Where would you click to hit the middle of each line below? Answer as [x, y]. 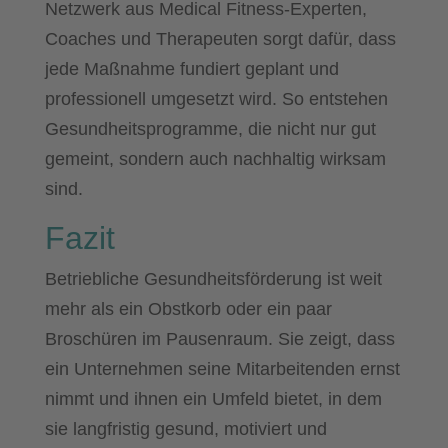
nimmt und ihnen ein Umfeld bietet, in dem [213, 398]
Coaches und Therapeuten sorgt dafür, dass [220, 38]
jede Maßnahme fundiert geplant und [191, 68]
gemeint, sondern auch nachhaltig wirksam [215, 158]
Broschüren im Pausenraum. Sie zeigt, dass [219, 338]
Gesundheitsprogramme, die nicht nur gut [210, 128]
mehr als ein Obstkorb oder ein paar [188, 308]
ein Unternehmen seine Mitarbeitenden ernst [222, 368]
